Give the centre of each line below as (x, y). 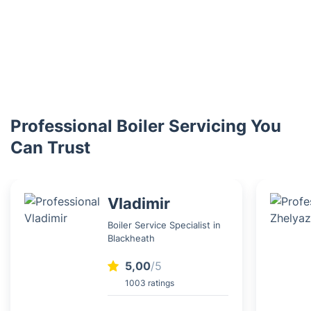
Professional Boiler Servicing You (146, 126)
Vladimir (139, 203)
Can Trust (50, 148)
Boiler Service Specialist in (164, 225)
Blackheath (131, 238)
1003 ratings (150, 283)
